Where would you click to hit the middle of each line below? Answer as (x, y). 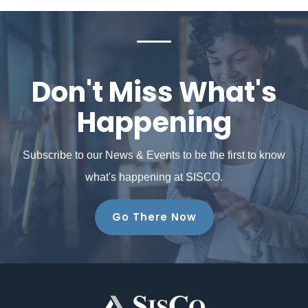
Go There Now (154, 217)
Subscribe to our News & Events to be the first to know (154, 155)
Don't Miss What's (154, 92)
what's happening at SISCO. (154, 177)
